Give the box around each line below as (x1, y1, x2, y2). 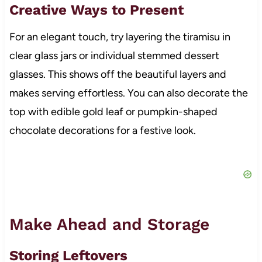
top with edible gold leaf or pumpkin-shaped (9, 105, 218, 119)
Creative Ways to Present (9, 2, 184, 19)
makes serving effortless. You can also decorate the (9, 87, 248, 100)
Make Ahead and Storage (9, 215, 209, 235)
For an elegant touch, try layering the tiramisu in (9, 30, 230, 44)
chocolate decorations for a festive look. (9, 124, 196, 137)
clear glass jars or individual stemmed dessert (9, 49, 219, 63)
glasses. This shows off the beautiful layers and (9, 68, 226, 81)
